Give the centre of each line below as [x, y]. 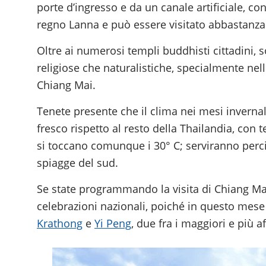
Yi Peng [113, 224]
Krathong [60, 224]
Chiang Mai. [66, 85]
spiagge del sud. [77, 163]
